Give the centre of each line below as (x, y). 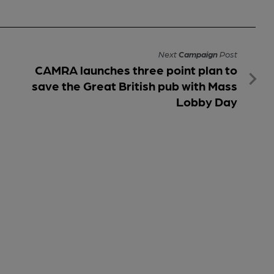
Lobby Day (207, 101)
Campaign (198, 54)
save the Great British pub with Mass (135, 85)
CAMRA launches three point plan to (136, 69)
